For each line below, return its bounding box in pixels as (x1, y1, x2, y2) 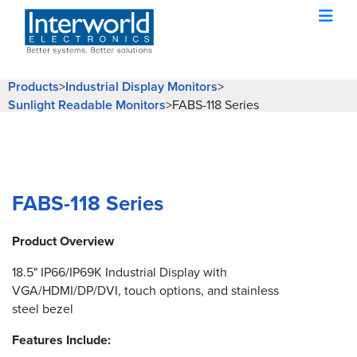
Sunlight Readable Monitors (8, 96, 166, 114)
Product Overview (12, 232, 114, 250)
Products (8, 77, 59, 96)
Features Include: (12, 331, 111, 349)
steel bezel (12, 300, 73, 318)
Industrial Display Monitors (65, 77, 218, 96)
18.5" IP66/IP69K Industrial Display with (12, 263, 227, 281)
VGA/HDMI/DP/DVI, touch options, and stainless (12, 281, 279, 300)
